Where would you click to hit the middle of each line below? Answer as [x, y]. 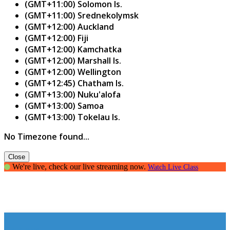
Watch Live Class [173, 167]
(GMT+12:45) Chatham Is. [74, 83]
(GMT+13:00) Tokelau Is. [72, 117]
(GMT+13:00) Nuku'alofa [73, 94]
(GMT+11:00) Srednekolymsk [82, 15]
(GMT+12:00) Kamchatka [73, 49]
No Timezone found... [47, 136]
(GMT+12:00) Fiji [56, 38]
